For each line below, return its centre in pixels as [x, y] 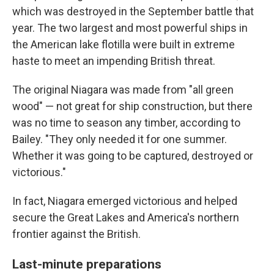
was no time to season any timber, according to [126, 123]
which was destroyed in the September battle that [133, 12]
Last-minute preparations [88, 264]
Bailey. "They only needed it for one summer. [120, 139]
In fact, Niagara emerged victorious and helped [125, 201]
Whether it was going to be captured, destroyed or [133, 156]
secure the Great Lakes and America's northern [126, 218]
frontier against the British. [76, 234]
